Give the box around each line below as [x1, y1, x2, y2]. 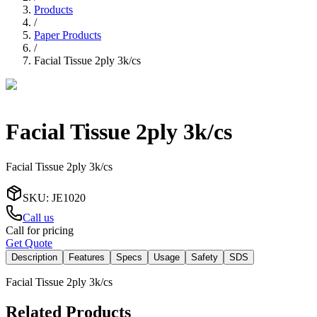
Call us [23, 211, 54, 224]
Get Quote [6, 236, 52, 249]
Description [11, 251, 57, 263]
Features [69, 251, 105, 263]
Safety [191, 251, 218, 263]
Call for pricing [6, 224, 74, 236]
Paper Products [34, 28, 101, 41]
